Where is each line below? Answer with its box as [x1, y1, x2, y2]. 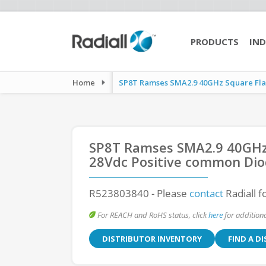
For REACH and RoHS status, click [96, 210, 208, 220]
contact [189, 186, 223, 200]
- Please [149, 186, 189, 200]
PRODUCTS [191, 36, 239, 47]
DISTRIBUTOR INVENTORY [102, 233, 202, 244]
